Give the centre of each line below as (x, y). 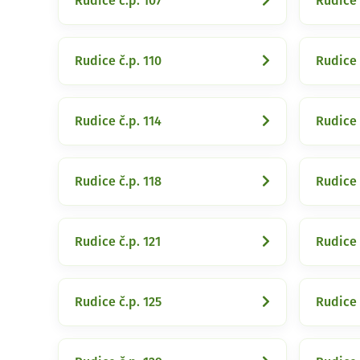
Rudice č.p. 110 (118, 61)
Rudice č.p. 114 (118, 121)
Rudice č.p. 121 (118, 242)
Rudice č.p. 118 (118, 182)
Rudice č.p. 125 (118, 302)
